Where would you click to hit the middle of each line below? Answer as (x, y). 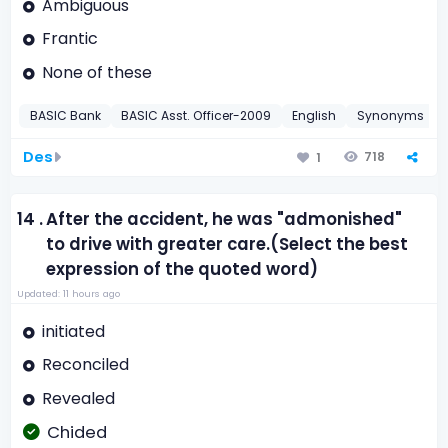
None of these (96, 73)
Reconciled (85, 365)
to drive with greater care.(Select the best (227, 244)
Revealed (78, 398)
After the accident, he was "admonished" (224, 219)
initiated (73, 331)
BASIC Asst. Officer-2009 (196, 116)
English (314, 116)
